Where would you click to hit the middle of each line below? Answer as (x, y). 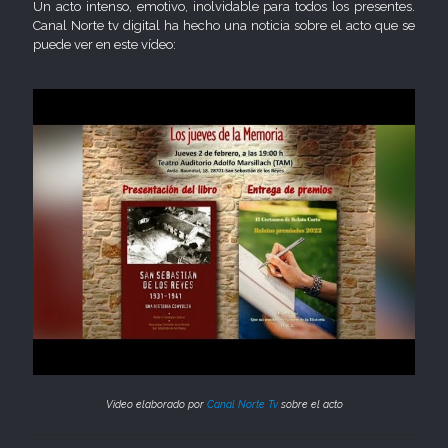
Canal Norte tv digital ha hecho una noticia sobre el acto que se (224, 25)
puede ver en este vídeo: (104, 44)
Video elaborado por (156, 404)
